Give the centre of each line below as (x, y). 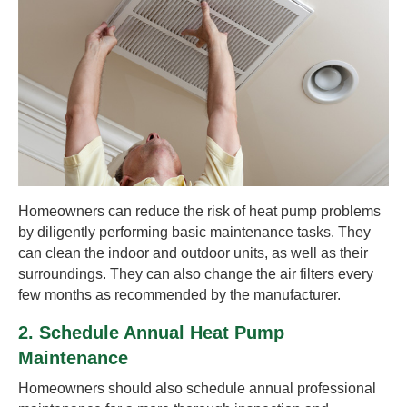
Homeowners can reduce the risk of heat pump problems (199, 211)
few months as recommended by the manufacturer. (179, 294)
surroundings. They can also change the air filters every (196, 273)
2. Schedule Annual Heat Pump (151, 332)
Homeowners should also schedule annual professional (197, 388)
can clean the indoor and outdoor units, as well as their (193, 253)
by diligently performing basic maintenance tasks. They (194, 232)
